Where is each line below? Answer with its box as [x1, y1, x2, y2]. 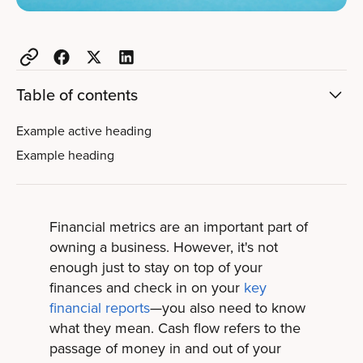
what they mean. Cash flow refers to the [49, 318, 301, 340]
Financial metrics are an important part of [49, 216, 308, 238]
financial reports [49, 297, 150, 319]
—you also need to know [149, 297, 305, 319]
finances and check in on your [49, 277, 244, 299]
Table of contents [16, 83, 138, 108]
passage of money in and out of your [49, 338, 281, 360]
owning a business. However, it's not [49, 237, 278, 258]
